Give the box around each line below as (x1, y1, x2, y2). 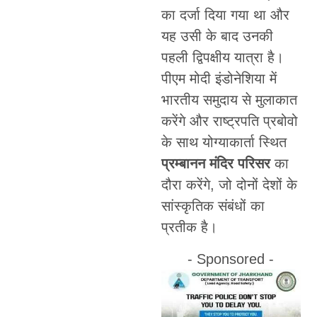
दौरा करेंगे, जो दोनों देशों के (161, 177, 297, 193)
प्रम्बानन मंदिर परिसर (161, 156, 270, 172)
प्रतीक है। (161, 219, 217, 236)
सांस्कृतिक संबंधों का (161, 198, 265, 214)
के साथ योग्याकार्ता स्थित (161, 134, 287, 151)
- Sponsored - (188, 250, 275, 267)
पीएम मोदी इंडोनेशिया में (161, 71, 277, 87)
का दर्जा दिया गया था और (161, 7, 289, 23)
